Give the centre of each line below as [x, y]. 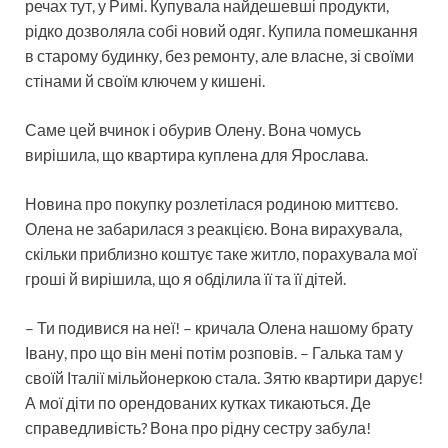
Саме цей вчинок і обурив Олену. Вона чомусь [193, 129]
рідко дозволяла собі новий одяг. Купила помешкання [221, 30]
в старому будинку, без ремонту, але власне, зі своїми [219, 55]
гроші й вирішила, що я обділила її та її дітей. [185, 278]
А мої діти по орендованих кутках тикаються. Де [198, 402]
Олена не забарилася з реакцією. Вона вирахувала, [213, 228]
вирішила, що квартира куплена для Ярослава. [196, 154]
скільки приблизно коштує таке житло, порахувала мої [221, 253]
